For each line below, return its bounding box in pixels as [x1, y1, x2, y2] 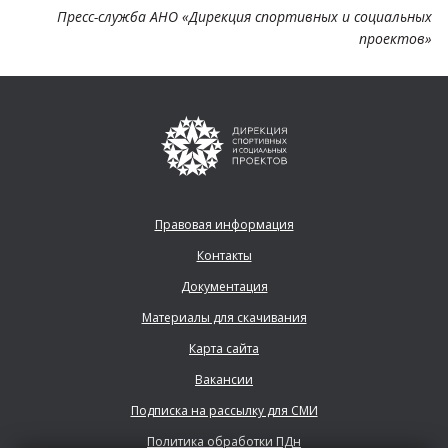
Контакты [196, 246, 252, 264]
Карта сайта [189, 339, 259, 357]
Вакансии [195, 370, 253, 388]
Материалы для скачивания [141, 308, 307, 326]
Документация [180, 277, 268, 295]
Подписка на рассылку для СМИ [130, 401, 318, 419]
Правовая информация [154, 215, 294, 233]
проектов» [359, 28, 432, 48]
